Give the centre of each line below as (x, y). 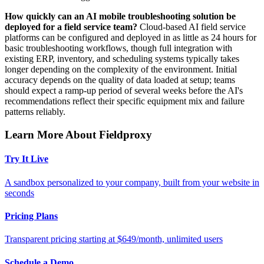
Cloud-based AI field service (192, 27)
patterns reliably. (35, 112)
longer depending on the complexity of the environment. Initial (121, 70)
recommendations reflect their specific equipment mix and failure (125, 101)
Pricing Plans (31, 216)
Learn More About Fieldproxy (78, 135)
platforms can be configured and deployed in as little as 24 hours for (131, 38)
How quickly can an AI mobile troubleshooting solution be (120, 16)
